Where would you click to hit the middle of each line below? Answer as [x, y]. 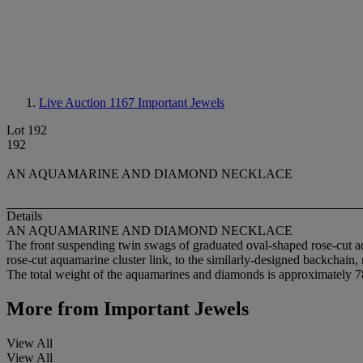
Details [24, 216]
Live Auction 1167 [88, 102]
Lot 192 [27, 130]
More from [53, 309]
